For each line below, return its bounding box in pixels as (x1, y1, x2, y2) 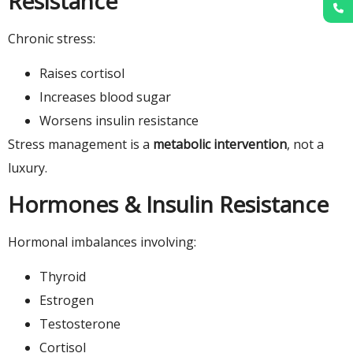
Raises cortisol (39, 65, 124, 83)
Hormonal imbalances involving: (8, 232, 196, 251)
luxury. (8, 159, 47, 177)
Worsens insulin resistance (39, 112, 199, 130)
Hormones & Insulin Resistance (8, 188, 329, 219)
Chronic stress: (8, 30, 95, 48)
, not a (287, 136, 324, 154)
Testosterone (39, 315, 121, 333)
